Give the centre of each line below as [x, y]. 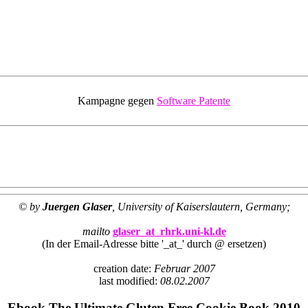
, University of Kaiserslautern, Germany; [201, 206]
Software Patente [194, 100]
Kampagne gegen [117, 100]
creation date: [123, 268]
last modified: [129, 280]
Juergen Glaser [77, 206]
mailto [96, 231]
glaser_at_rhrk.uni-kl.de [169, 231]
